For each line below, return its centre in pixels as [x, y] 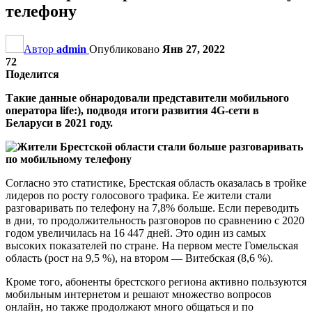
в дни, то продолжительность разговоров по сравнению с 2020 [155, 220]
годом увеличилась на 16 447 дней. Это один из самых [136, 233]
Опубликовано [126, 49]
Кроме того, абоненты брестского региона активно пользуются [156, 281]
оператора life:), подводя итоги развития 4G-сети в [132, 110]
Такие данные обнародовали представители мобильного [147, 97]
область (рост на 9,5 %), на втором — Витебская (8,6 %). [139, 258]
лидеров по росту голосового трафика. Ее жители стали [139, 195]
